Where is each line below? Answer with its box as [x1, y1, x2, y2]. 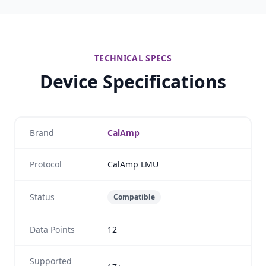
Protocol [30, 159, 62, 170]
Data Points [30, 224, 75, 235]
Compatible [113, 192, 155, 202]
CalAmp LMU [107, 159, 159, 170]
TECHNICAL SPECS [94, 52, 172, 64]
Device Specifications [40, 69, 226, 94]
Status [30, 191, 55, 202]
